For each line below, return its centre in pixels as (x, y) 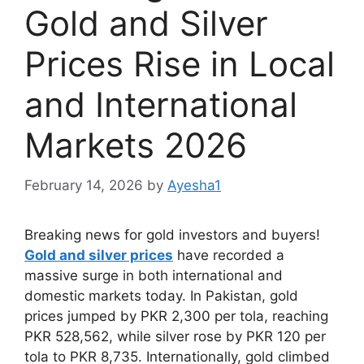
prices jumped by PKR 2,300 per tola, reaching (176, 316)
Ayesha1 (194, 185)
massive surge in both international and (154, 275)
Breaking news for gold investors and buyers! (172, 234)
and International (161, 105)
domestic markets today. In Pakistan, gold (161, 295)
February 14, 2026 (84, 185)
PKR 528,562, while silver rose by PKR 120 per (175, 336)
